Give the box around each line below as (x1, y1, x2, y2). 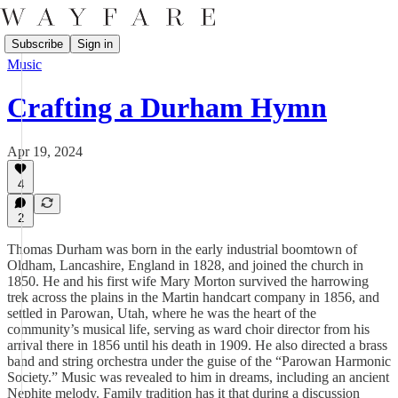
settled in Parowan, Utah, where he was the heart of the (7, 306, 316, 321)
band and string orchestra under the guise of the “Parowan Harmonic (7, 354, 391, 369)
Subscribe (12, 36, 63, 51)
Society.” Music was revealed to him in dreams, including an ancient (7, 370, 389, 385)
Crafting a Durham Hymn (7, 92, 327, 124)
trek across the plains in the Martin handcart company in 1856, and (7, 290, 379, 305)
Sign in (77, 36, 113, 51)
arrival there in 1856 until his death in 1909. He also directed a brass (7, 338, 387, 353)
